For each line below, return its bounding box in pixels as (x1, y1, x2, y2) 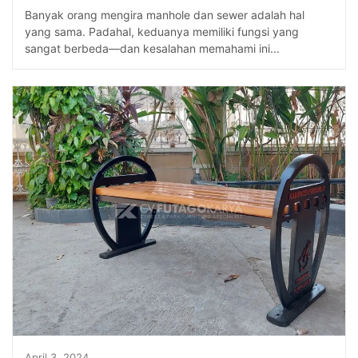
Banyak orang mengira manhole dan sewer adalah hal (25, 7, 304, 22)
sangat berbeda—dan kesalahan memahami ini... (25, 41, 280, 55)
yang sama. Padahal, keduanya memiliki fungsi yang (25, 24, 299, 38)
